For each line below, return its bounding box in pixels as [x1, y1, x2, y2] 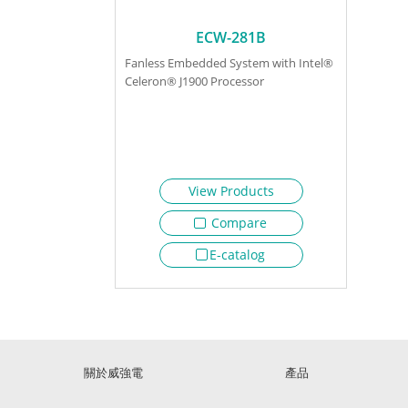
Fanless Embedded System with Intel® [124, 54, 333, 71]
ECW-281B [196, 26, 267, 47]
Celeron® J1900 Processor [124, 72, 264, 89]
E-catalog [209, 245, 265, 263]
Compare [207, 213, 267, 231]
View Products [188, 181, 274, 199]
